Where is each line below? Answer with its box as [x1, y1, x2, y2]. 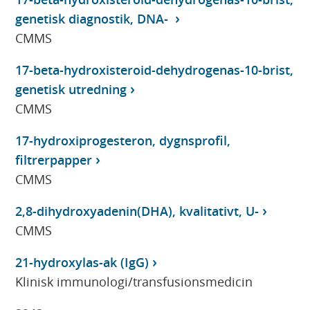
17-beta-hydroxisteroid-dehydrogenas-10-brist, [15, 61, 294, 78]
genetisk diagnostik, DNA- [15, 10, 172, 27]
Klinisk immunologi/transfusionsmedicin [15, 273, 253, 290]
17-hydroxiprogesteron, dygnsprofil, [15, 131, 231, 149]
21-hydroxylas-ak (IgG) [15, 253, 149, 271]
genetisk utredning [15, 80, 127, 98]
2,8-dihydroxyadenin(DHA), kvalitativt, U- [15, 202, 259, 219]
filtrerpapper [15, 151, 93, 168]
